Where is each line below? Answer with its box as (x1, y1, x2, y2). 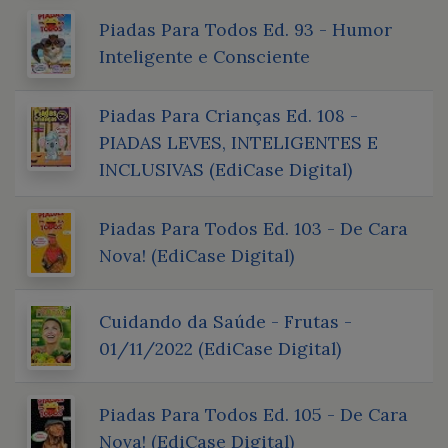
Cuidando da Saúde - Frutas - (99, 309, 352, 333)
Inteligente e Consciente (99, 44, 310, 68)
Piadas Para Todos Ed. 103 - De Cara (99, 216, 408, 240)
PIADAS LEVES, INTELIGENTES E (99, 130, 378, 154)
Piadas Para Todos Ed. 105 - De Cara (99, 402, 408, 426)
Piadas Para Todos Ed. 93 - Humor (99, 17, 392, 41)
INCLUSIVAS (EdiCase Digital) (99, 157, 352, 181)
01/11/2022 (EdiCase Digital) (99, 336, 341, 360)
